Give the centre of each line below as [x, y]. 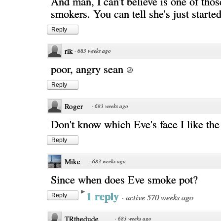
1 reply [104, 196]
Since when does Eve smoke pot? [124, 179]
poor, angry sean [89, 69]
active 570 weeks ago [160, 197]
